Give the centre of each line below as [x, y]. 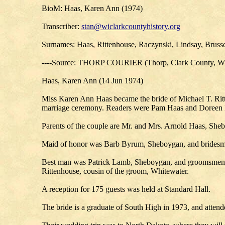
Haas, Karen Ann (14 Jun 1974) [92, 81]
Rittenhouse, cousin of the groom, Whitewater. [115, 171]
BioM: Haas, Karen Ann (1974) [92, 8]
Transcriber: [62, 26]
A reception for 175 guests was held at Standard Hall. [126, 189]
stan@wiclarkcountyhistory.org [131, 26]
